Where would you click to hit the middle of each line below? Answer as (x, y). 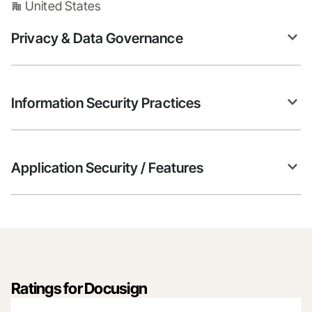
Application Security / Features (108, 167)
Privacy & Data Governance (97, 38)
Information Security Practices (106, 103)
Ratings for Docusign (79, 288)
